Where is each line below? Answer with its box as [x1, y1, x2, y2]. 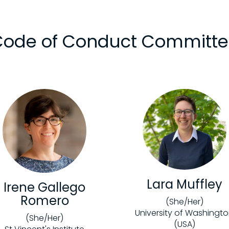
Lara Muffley [146, 175, 222, 193]
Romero [20, 192, 69, 210]
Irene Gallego [4, 179, 86, 196]
